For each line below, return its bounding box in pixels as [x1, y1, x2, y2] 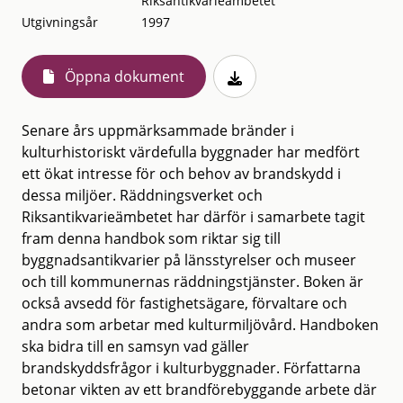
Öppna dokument [65, 67, 184, 86]
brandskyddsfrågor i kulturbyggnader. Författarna [22, 358, 361, 378]
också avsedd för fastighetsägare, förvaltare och [22, 293, 347, 313]
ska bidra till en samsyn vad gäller [22, 336, 249, 356]
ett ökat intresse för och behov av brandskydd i [22, 164, 341, 184]
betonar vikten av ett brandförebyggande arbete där [22, 380, 377, 399]
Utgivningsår [22, 13, 98, 31]
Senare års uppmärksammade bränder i [22, 121, 294, 140]
